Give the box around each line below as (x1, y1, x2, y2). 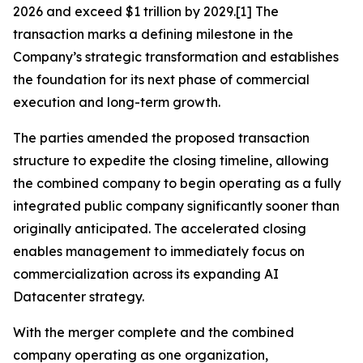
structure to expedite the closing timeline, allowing (13, 152, 329, 169)
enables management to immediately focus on (13, 243, 305, 260)
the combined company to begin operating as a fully (13, 175, 341, 192)
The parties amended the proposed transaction (13, 130, 310, 147)
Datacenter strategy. (13, 288, 144, 305)
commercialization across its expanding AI (13, 266, 279, 283)
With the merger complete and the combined (13, 324, 294, 341)
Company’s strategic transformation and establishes (13, 49, 339, 66)
